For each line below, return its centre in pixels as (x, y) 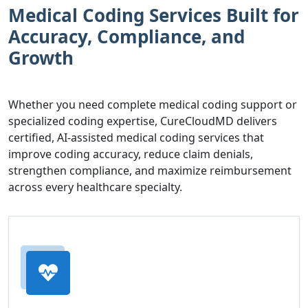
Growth (41, 58)
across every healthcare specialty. (95, 187)
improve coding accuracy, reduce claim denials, (131, 154)
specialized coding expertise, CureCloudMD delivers (143, 121)
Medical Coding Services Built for (154, 15)
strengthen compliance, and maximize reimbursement (150, 170)
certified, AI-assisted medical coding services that (136, 137)
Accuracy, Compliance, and (126, 36)
